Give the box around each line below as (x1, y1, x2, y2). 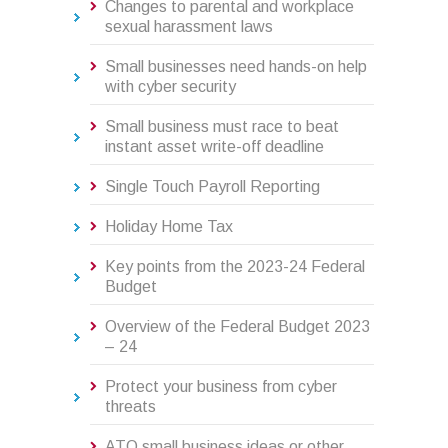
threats (105, 398, 156, 416)
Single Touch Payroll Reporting (105, 178, 320, 196)
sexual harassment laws (105, 18, 273, 36)
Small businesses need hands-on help (105, 58, 367, 76)
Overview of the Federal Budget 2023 (105, 318, 370, 336)
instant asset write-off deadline (105, 138, 324, 156)
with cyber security (105, 78, 236, 96)
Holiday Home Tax (105, 218, 233, 236)
